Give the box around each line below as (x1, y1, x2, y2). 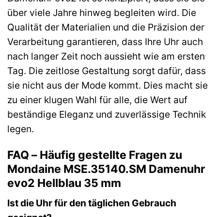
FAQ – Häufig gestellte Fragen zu (7, 148, 182, 162)
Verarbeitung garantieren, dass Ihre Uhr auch (7, 35, 203, 47)
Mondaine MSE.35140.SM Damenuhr (7, 162, 205, 176)
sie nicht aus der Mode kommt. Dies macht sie (7, 79, 208, 91)
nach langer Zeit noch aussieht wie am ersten (7, 50, 205, 62)
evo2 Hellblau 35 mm (7, 176, 121, 190)
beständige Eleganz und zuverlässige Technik (7, 108, 206, 120)
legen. (7, 123, 34, 135)
